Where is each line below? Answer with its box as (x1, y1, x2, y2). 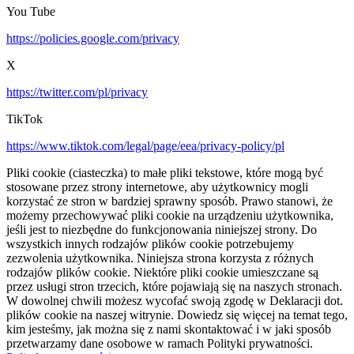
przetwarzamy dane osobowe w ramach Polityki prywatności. (6, 336, 313, 350)
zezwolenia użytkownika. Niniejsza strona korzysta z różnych (6, 250, 314, 265)
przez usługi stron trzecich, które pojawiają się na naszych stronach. (6, 279, 342, 293)
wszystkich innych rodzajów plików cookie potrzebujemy (6, 236, 294, 250)
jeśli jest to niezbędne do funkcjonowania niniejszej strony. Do (6, 222, 317, 236)
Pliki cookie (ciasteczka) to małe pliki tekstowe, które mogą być (6, 165, 323, 179)
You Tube (6, 4, 55, 18)
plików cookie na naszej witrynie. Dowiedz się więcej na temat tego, (6, 307, 348, 322)
